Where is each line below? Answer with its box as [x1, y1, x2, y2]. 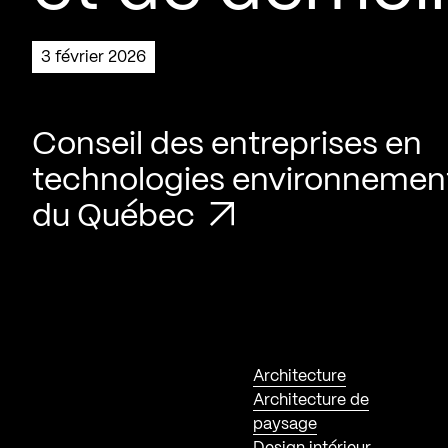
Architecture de [253, 392, 370, 408]
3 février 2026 [51, 50, 146, 65]
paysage [253, 416, 318, 432]
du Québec [32, 202, 202, 232]
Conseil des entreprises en [32, 130, 422, 160]
